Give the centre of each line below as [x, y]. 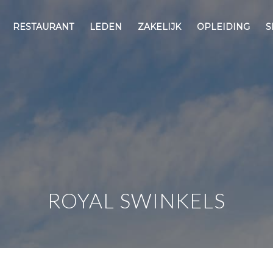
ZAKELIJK [160, 27]
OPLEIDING [224, 27]
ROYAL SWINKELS [136, 200]
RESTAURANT [44, 27]
